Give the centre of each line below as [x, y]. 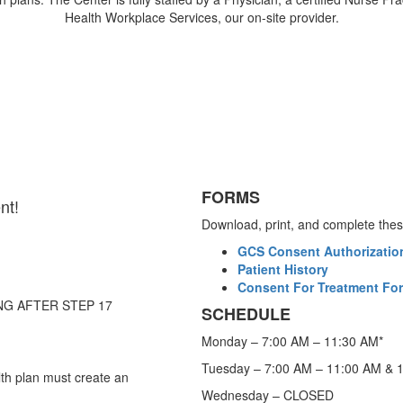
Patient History [283, 269]
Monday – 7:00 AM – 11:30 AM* [292, 341]
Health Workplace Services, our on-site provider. [201, 18]
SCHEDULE [246, 314]
